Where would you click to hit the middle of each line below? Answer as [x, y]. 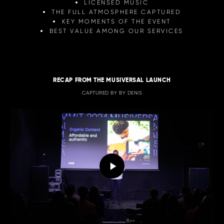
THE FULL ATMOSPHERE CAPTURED [116, 11]
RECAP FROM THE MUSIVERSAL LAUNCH [112, 79]
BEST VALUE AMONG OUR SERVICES [116, 30]
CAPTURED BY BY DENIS [112, 92]
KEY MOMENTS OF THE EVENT [116, 21]
